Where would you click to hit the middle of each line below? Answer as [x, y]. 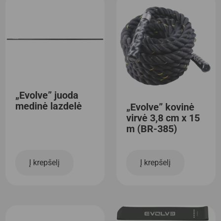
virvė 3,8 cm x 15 [163, 118]
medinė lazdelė [49, 106]
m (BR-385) [152, 129]
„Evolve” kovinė [160, 107]
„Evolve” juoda [47, 95]
